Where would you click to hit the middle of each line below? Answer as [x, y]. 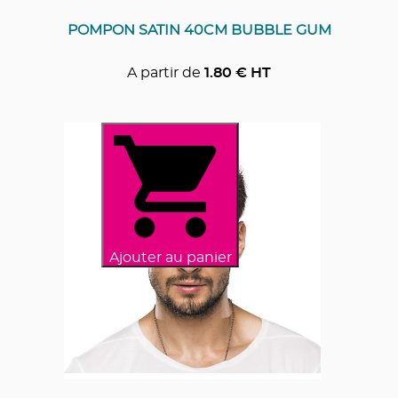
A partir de [164, 72]
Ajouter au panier [170, 257]
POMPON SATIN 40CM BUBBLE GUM [199, 30]
